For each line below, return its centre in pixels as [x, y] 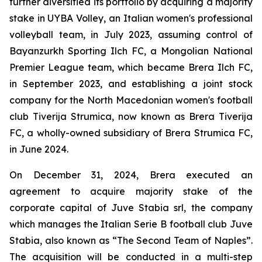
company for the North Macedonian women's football [131, 100]
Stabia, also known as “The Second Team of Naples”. [131, 241]
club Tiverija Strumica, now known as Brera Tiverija [131, 117]
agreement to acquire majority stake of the [131, 192]
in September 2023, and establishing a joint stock [131, 84]
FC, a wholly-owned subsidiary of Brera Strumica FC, [131, 133]
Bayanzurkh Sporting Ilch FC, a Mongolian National [131, 51]
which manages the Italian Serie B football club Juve [131, 224]
